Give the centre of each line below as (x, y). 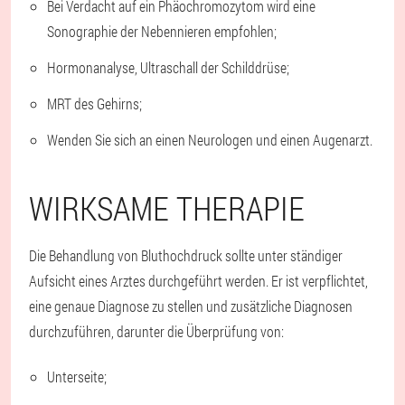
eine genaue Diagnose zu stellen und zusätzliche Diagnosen (191, 306)
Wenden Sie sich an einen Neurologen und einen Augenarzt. (210, 140)
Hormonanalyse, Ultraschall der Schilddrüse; (168, 68)
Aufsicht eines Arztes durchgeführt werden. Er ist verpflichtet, (198, 281)
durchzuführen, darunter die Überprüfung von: (156, 332)
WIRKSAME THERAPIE (167, 208)
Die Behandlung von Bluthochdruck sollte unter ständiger (186, 256)
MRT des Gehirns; (94, 104)
